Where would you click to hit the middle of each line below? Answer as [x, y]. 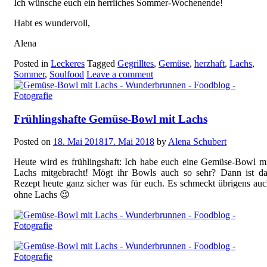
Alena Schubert [197, 142]
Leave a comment [120, 74]
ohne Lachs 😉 [42, 195]
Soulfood [67, 74]
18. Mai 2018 [78, 142]
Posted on [33, 142]
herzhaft [209, 63]
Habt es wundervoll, [52, 23]
